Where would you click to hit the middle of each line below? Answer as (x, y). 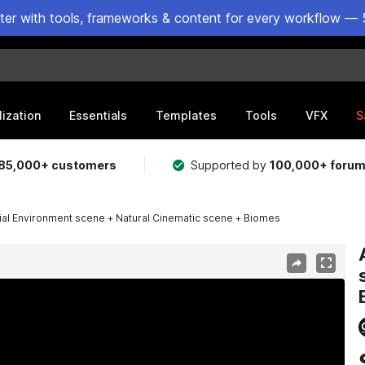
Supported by (231, 165)
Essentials (98, 115)
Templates (186, 115)
